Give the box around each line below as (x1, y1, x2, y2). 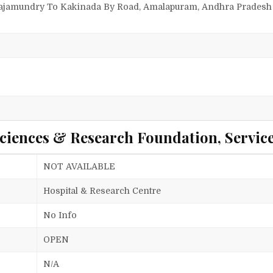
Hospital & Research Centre (43, 186, 161, 196)
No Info (43, 210, 77, 221)
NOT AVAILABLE (43, 161, 116, 172)
